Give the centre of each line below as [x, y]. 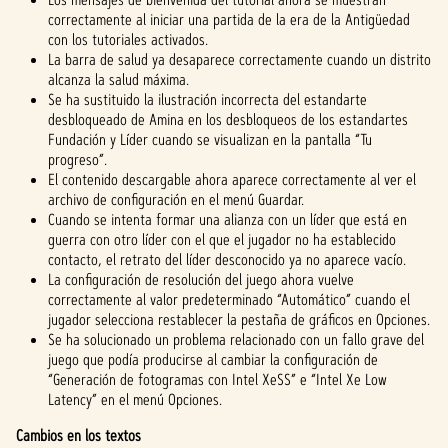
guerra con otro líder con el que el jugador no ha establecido [222, 239]
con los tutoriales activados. [128, 39]
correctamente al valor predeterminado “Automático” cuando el [229, 299]
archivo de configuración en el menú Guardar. [176, 199]
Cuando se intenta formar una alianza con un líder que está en [227, 219]
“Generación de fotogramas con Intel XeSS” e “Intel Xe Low [217, 379]
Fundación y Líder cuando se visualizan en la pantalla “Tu [210, 139]
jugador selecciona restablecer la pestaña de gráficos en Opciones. [239, 319]
